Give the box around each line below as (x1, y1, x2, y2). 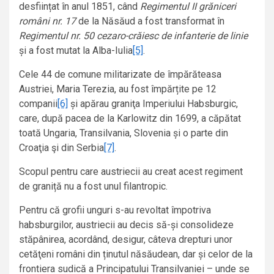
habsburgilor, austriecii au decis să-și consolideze (19, 219, 234, 231)
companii (19, 98, 57, 110)
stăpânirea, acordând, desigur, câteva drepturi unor (19, 234, 232, 246)
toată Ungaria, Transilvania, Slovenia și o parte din (19, 127, 228, 139)
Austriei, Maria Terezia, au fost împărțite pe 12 (19, 83, 217, 95)
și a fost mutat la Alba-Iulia (19, 45, 133, 57)
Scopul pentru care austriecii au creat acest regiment (19, 166, 243, 178)
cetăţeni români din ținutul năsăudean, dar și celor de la (19, 248, 253, 261)
